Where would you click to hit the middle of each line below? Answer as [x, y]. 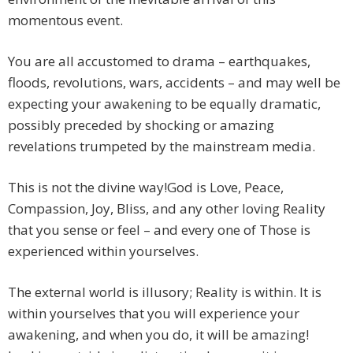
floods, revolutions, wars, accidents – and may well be [174, 83]
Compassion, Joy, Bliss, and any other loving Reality [167, 209]
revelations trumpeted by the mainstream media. [162, 147]
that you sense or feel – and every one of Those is [159, 230]
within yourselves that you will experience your [154, 314]
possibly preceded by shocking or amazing [141, 125]
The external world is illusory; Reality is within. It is [165, 292]
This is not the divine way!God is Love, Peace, [146, 188]
